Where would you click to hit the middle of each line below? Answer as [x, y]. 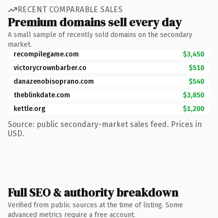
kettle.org [29, 109]
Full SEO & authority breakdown [93, 192]
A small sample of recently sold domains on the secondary [100, 35]
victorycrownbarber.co [50, 68]
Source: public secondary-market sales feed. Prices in [105, 124]
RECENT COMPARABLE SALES [70, 9]
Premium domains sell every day [95, 22]
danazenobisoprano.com [54, 81]
